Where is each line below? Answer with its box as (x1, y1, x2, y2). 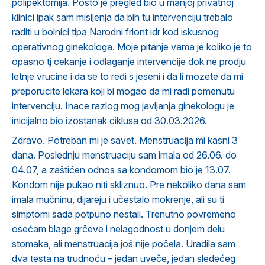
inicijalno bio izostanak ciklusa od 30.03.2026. (12, 115, 207, 127)
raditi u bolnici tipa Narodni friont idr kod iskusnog (12, 26, 219, 38)
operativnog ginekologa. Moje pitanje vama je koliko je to (12, 41, 252, 53)
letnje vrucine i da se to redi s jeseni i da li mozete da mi (12, 70, 243, 82)
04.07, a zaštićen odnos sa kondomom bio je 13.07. (12, 164, 231, 176)
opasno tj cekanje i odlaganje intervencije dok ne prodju (12, 56, 246, 67)
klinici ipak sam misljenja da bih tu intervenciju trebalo (12, 11, 233, 23)
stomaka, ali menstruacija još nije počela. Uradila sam (12, 238, 235, 250)
